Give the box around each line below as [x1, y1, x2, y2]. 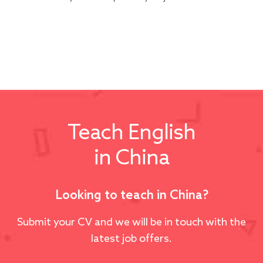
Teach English [68, 117, 195, 145]
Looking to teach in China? [55, 186, 208, 203]
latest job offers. [91, 231, 172, 245]
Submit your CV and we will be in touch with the [17, 214, 246, 228]
